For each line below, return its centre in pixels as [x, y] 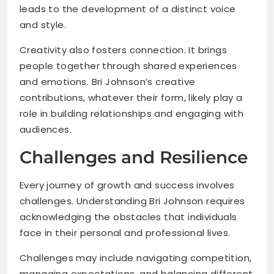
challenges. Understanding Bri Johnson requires [132, 201]
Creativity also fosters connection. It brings [123, 50]
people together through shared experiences [128, 66]
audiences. [46, 130]
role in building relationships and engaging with [132, 114]
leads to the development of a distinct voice [128, 9]
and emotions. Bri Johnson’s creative [108, 82]
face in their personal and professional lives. [125, 233]
